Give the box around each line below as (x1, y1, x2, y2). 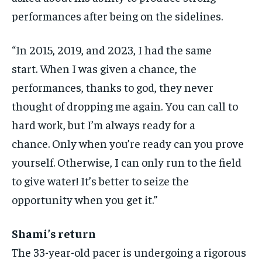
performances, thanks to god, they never (12, 80, 213, 95)
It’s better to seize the (81, 173, 189, 188)
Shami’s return (12, 226, 96, 241)
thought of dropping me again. (12, 98, 163, 113)
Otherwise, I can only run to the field (57, 154, 242, 170)
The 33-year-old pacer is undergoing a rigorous (12, 244, 246, 260)
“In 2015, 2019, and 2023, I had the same (12, 42, 212, 57)
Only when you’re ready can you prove (52, 136, 244, 151)
